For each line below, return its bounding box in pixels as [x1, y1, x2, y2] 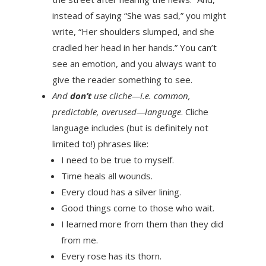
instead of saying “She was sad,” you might [52, 9, 226, 21]
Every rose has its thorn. [61, 249, 161, 262]
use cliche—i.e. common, [91, 89, 191, 102]
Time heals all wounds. [61, 169, 153, 182]
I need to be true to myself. [61, 153, 174, 166]
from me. [61, 233, 98, 246]
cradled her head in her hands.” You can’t [52, 41, 217, 53]
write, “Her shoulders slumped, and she [52, 25, 214, 37]
